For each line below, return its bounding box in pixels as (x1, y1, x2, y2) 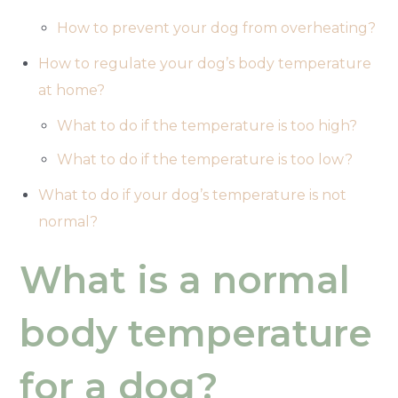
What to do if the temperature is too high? (56, 116, 357, 134)
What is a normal (20, 256, 351, 303)
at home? (38, 81, 106, 99)
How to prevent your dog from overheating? (56, 19, 376, 36)
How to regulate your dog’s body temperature (38, 54, 372, 72)
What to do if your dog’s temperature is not (38, 186, 347, 203)
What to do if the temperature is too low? (56, 150, 353, 168)
